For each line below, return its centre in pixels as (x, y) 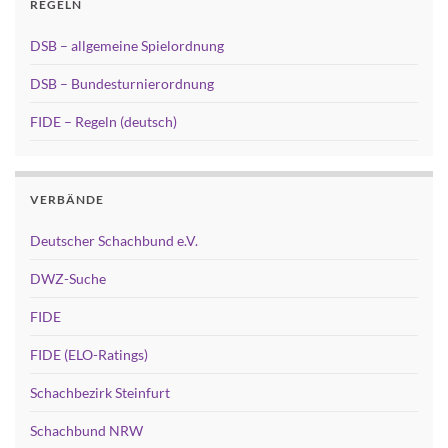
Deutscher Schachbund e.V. (114, 240)
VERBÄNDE (67, 199)
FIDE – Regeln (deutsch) (103, 121)
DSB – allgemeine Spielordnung (127, 45)
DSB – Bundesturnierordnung (122, 83)
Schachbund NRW (86, 430)
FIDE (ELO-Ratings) (89, 354)
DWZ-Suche (68, 278)
